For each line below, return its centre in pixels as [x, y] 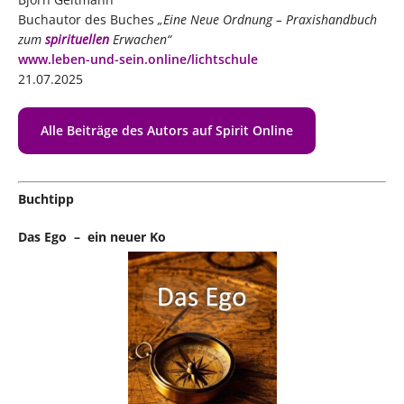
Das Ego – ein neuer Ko [92, 236]
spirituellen [77, 39]
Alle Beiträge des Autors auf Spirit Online [167, 130]
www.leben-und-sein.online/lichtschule [138, 59]
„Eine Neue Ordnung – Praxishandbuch [267, 19]
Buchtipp [46, 198]
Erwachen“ [140, 39]
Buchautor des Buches [88, 19]
